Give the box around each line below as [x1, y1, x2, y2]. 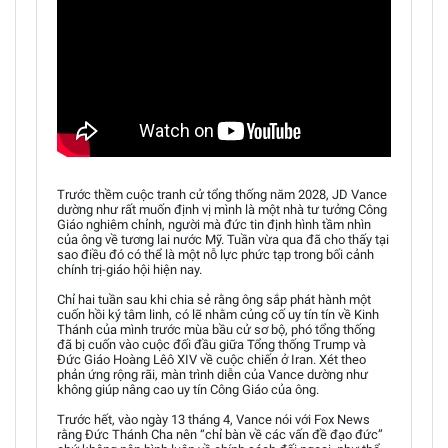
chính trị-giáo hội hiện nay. [57, 261, 202, 277]
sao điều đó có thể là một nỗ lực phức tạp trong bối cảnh [57, 246, 374, 262]
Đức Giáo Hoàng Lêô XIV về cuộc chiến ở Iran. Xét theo [57, 351, 366, 367]
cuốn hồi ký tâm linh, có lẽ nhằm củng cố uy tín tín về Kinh [57, 306, 379, 322]
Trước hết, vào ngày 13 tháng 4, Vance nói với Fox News [57, 411, 370, 427]
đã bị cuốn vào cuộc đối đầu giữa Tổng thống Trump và [57, 336, 366, 352]
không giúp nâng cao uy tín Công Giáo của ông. [57, 381, 319, 397]
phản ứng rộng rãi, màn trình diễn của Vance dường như [57, 366, 368, 382]
